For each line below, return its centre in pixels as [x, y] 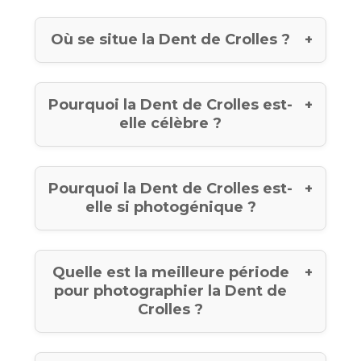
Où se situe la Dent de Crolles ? [171, 39]
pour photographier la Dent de [171, 290]
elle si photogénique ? [170, 207]
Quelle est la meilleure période [170, 272]
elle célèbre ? [171, 123]
